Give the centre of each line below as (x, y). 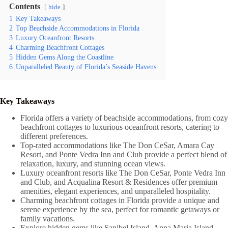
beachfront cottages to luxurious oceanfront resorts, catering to (120, 127)
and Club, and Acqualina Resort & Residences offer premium (119, 182)
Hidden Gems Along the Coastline (65, 57)
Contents (25, 6)
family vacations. (48, 218)
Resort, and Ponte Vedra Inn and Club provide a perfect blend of (124, 154)
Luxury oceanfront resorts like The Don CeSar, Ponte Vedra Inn (123, 173)
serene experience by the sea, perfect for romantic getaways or (120, 209)
